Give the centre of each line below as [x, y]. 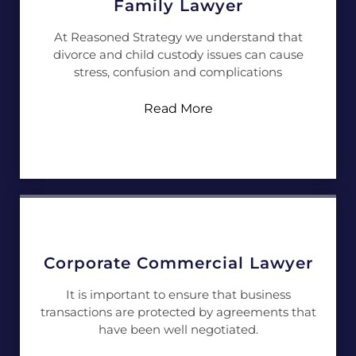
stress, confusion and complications [178, 72]
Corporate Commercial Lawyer [178, 263]
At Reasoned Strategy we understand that [178, 37]
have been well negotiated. [178, 329]
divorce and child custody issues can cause [178, 54]
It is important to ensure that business [178, 294]
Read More [178, 108]
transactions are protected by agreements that [178, 312]
